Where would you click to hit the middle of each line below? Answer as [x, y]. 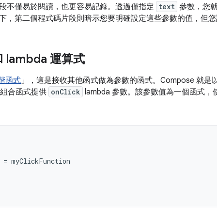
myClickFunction [41, 161]
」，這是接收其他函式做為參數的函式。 [91, 80]
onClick [66, 92]
